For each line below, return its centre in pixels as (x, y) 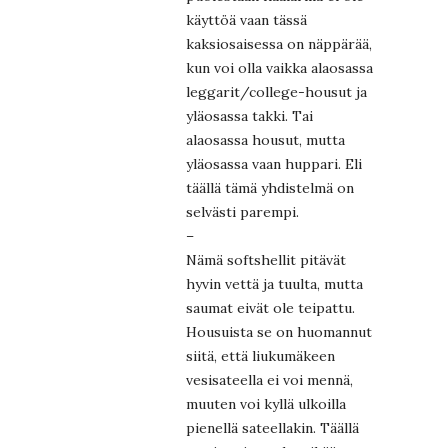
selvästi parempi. (242, 212)
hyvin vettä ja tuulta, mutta (274, 284)
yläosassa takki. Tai (249, 116)
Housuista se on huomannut (279, 332)
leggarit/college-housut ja (276, 92)
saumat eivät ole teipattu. (270, 308)
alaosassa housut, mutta (265, 140)
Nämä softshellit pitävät (266, 260)
